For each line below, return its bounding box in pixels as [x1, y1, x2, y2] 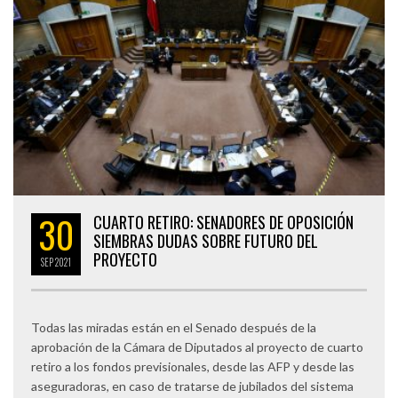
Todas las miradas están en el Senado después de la [31, 319, 316, 335]
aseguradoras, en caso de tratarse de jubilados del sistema [31, 378, 354, 394]
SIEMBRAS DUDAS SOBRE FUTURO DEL [93, 228, 318, 252]
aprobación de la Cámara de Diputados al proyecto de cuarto [31, 338, 363, 354]
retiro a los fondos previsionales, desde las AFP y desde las [31, 358, 354, 374]
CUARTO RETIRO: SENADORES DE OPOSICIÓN [93, 210, 354, 234]
